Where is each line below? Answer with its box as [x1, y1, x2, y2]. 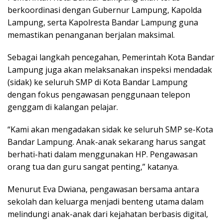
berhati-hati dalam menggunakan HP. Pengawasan [7, 149, 198, 160]
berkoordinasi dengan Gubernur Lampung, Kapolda [7, 4, 202, 16]
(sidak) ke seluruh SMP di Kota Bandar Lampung [7, 77, 188, 88]
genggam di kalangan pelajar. [7, 102, 118, 113]
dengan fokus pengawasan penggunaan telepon [7, 89, 190, 101]
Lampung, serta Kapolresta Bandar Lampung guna [7, 17, 198, 28]
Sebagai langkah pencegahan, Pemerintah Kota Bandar [7, 52, 215, 63]
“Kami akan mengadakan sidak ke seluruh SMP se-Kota [7, 124, 213, 135]
